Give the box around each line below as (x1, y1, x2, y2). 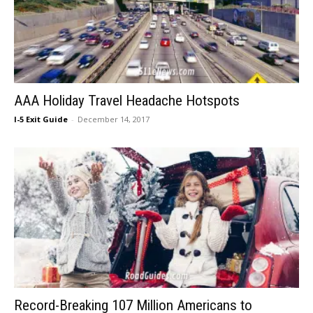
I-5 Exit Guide (14, 113, 68, 124)
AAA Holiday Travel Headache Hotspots (14, 92, 240, 109)
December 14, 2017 (78, 113, 150, 124)
